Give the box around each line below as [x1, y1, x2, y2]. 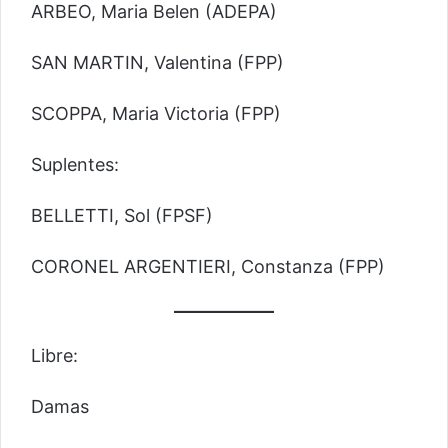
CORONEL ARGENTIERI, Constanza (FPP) [31, 256, 385, 278]
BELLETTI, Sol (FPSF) [31, 205, 213, 227]
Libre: [31, 344, 78, 366]
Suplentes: [31, 154, 119, 176]
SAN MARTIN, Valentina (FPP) [31, 52, 284, 74]
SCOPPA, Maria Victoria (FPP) [31, 103, 281, 125]
